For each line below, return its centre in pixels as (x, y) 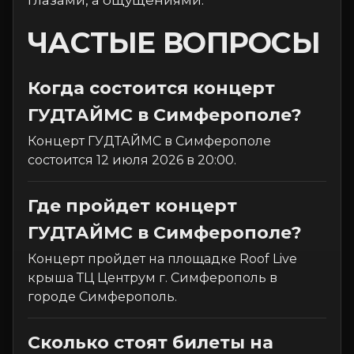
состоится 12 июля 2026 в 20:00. (132, 160)
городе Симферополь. (102, 297)
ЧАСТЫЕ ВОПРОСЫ (174, 43)
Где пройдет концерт (132, 206)
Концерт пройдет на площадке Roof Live (162, 259)
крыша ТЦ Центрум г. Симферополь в (153, 278)
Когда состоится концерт (151, 88)
